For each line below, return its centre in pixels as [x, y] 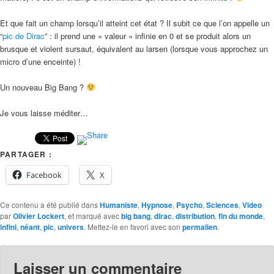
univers [71, 227]
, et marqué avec [93, 216]
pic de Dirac [24, 35]
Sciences [222, 205]
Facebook [44, 175]
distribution [195, 216]
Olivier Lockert [39, 216]
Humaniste [119, 205]
